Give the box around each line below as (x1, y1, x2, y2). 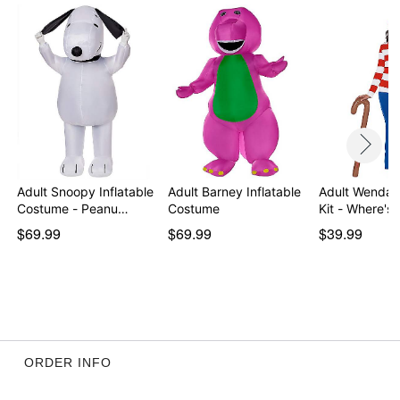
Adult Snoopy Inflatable (17, 183, 154, 199)
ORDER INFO (23, 354, 112, 370)
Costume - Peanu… (17, 200, 129, 216)
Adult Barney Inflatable (167, 183, 301, 199)
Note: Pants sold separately (37, 4, 212, 25)
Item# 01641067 (15, 43, 121, 64)
